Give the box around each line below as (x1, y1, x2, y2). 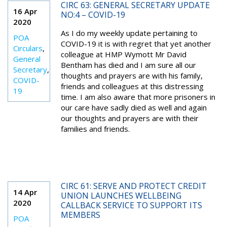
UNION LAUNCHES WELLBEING (60, 190, 181, 201)
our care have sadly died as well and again (60, 102, 207, 112)
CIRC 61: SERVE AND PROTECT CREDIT (60, 180, 207, 192)
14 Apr (13, 187, 37, 197)
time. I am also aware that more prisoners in (60, 92, 215, 102)
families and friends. (60, 124, 130, 134)
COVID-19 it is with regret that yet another (60, 39, 211, 49)
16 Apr (13, 6, 37, 16)
